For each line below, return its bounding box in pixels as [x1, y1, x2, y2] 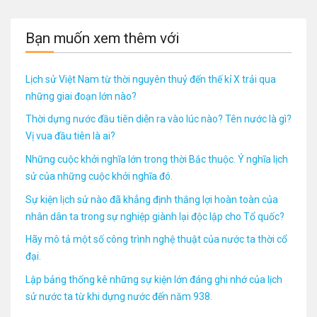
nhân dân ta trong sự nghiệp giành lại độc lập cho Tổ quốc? [25, 210, 284, 222]
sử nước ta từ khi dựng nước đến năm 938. [25, 290, 212, 302]
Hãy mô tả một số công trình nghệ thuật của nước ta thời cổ [25, 234, 287, 246]
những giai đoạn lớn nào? [25, 90, 137, 102]
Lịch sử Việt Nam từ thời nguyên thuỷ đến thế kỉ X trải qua [25, 73, 276, 85]
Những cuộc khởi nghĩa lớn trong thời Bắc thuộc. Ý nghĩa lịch [25, 153, 288, 165]
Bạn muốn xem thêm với [25, 30, 179, 47]
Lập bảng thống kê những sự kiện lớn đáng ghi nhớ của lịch [25, 273, 282, 285]
